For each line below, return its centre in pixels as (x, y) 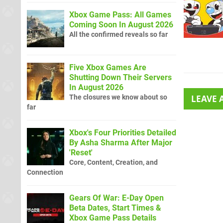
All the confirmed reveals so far (118, 34)
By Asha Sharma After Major (121, 142)
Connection (45, 172)
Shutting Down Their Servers (120, 77)
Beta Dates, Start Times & (115, 208)
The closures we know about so (118, 97)
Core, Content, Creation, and (113, 162)
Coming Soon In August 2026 (121, 24)
